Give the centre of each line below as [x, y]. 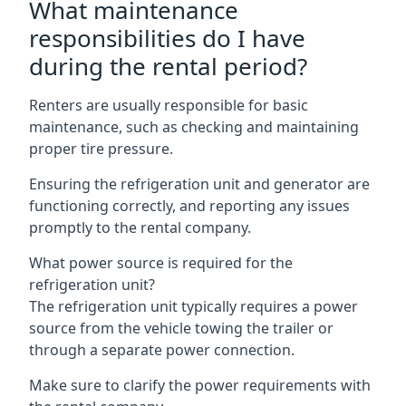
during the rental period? [168, 66]
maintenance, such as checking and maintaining [194, 127]
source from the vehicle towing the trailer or [181, 328]
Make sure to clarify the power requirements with [200, 385]
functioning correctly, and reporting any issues [189, 206]
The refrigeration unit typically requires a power [193, 306]
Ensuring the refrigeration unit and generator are [199, 184]
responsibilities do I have [167, 38]
